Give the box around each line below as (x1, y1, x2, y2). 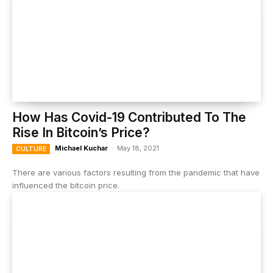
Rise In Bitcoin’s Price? (12, 125, 150, 140)
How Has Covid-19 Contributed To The (12, 110, 246, 125)
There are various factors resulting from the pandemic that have (12, 168, 260, 177)
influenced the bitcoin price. (12, 180, 119, 190)
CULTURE (16, 145, 46, 152)
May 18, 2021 (117, 144, 159, 152)
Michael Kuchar (55, 144, 108, 152)
